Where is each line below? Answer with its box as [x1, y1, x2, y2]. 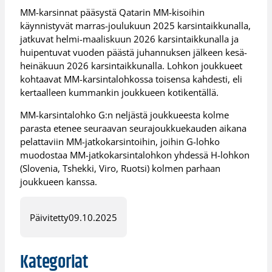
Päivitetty [30, 211, 69, 223]
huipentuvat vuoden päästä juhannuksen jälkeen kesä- [20, 46, 248, 58]
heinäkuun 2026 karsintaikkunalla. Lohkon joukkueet [20, 59, 243, 72]
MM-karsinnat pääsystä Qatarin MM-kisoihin [20, 5, 205, 18]
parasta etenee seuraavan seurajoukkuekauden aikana [20, 121, 247, 134]
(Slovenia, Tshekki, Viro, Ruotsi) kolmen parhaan [20, 161, 221, 174]
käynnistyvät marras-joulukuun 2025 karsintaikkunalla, [20, 19, 251, 32]
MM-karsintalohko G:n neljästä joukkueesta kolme [20, 108, 229, 121]
